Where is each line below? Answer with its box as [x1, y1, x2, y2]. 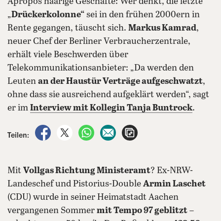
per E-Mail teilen [118, 126, 173, 134]
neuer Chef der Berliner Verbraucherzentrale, [7, 37, 190, 46]
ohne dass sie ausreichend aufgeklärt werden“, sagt [7, 90, 209, 100]
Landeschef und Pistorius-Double [7, 179, 143, 189]
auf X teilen [74, 126, 113, 134]
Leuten [7, 76, 38, 86]
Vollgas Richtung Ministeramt [23, 166, 150, 176]
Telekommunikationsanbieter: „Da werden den [7, 63, 194, 73]
